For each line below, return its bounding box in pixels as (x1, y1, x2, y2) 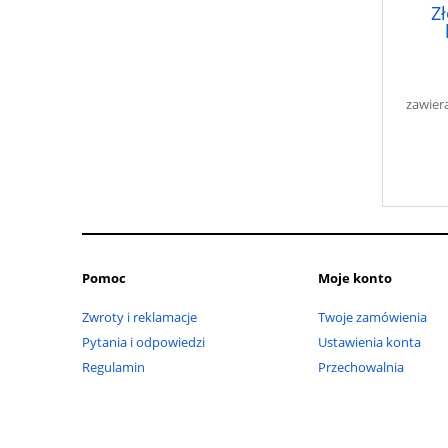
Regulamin (82, 357, 145, 376)
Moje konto (318, 268, 392, 287)
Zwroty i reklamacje (82, 307, 197, 326)
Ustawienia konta (318, 332, 421, 351)
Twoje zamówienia (318, 307, 427, 326)
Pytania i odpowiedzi (82, 332, 205, 351)
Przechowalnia (318, 357, 404, 376)
